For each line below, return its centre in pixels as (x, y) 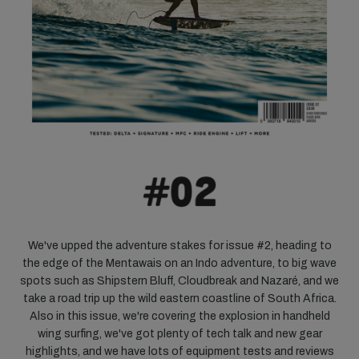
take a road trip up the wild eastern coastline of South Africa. (179, 299)
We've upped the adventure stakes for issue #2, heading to (179, 246)
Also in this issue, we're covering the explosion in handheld (179, 317)
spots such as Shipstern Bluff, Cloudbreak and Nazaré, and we (179, 281)
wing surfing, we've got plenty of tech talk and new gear (179, 334)
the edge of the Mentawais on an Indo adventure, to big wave (179, 264)
